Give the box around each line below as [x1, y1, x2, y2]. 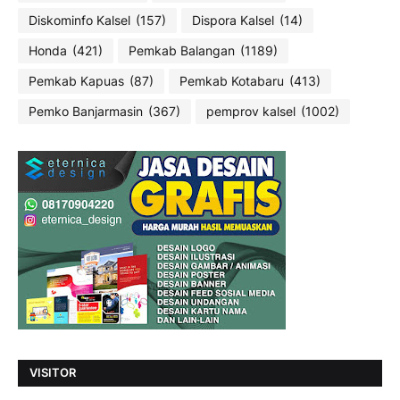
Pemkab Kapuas [29, 73, 124, 89]
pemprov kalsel [206, 104, 296, 120]
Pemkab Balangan [129, 43, 235, 59]
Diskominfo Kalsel [29, 12, 130, 29]
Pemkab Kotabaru [179, 73, 284, 89]
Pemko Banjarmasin [29, 104, 143, 120]
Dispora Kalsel [192, 12, 274, 29]
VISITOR [29, 365, 76, 380]
